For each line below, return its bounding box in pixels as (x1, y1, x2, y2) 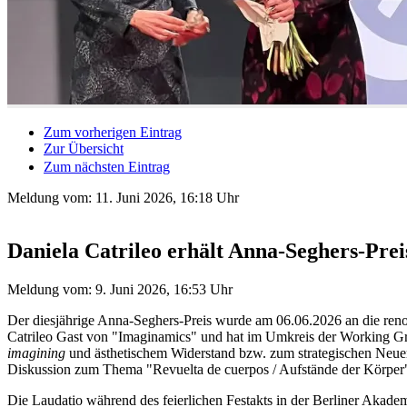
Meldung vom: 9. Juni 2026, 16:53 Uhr (7, 281, 233, 297)
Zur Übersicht (44, 140, 124, 156)
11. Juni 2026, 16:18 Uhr (95, 189, 239, 205)
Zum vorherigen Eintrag (44, 124, 182, 140)
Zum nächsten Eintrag (44, 158, 170, 174)
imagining (7, 344, 65, 361)
